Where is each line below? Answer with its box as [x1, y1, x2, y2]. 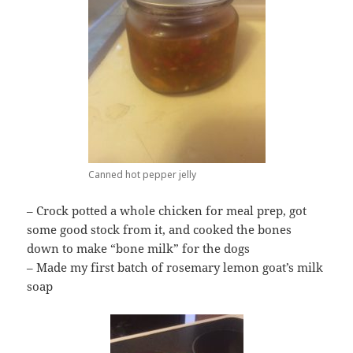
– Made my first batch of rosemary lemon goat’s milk [27, 259, 324, 276]
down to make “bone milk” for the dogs [27, 240, 251, 257]
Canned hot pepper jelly [87, 168, 196, 182]
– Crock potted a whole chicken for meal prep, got [27, 203, 307, 219]
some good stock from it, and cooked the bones [27, 221, 292, 238]
